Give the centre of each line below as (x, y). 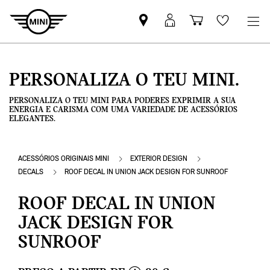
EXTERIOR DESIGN (159, 159)
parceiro (167, 41)
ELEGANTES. (32, 119)
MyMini (193, 55)
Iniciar (188, 27)
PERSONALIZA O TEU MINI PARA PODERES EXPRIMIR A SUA (122, 101)
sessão (187, 41)
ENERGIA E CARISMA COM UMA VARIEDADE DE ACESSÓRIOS (123, 110)
